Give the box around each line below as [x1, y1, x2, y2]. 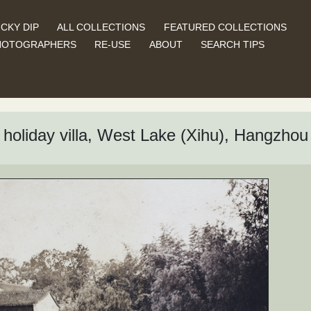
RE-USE [94, 38, 131, 50]
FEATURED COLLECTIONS [163, 21, 287, 33]
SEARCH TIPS [201, 38, 265, 50]
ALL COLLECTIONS [57, 21, 146, 33]
